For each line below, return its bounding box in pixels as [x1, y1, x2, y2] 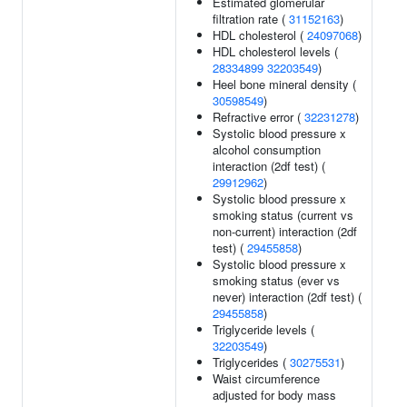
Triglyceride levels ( [213, 321, 314, 338]
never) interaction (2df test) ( [213, 288, 362, 305]
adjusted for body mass [213, 386, 336, 403]
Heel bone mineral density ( [213, 75, 356, 93]
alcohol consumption [213, 141, 321, 158]
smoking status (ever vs [213, 272, 340, 289]
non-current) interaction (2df [213, 223, 357, 240]
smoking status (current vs [213, 206, 353, 223]
